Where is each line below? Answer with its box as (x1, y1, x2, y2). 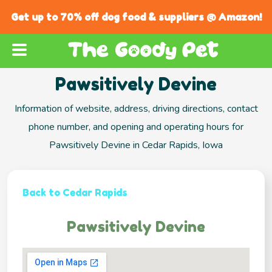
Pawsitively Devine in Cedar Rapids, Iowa (49, 138, 223, 152)
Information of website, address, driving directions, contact (14, 102, 258, 116)
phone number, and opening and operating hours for (29, 120, 243, 134)
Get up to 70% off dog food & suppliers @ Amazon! (10, 11, 262, 23)
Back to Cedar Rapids (22, 186, 127, 199)
